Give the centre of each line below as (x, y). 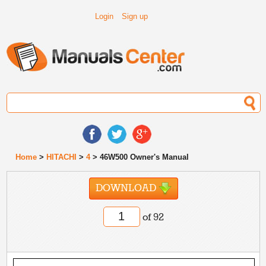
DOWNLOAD (127, 189)
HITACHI (62, 157)
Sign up (135, 16)
